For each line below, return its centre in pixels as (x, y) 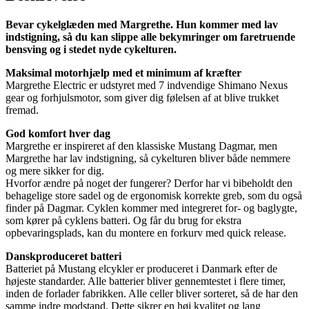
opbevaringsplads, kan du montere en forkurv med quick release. (146, 233)
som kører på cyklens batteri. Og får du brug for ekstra (123, 221)
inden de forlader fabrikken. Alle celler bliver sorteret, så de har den (152, 294)
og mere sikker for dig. (55, 171)
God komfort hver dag (58, 134)
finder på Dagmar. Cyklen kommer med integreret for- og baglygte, (151, 208)
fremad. (22, 110)
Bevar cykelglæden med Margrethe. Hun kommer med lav (142, 25)
